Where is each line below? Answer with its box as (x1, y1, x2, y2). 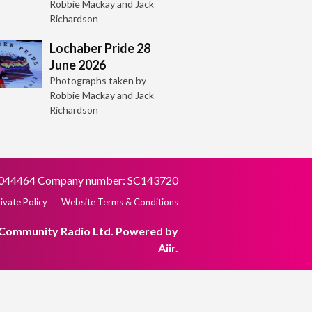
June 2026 (49, 56, 106, 72)
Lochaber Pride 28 (49, 40, 150, 56)
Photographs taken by (49, 74, 146, 86)
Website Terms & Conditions (61, 196, 178, 208)
